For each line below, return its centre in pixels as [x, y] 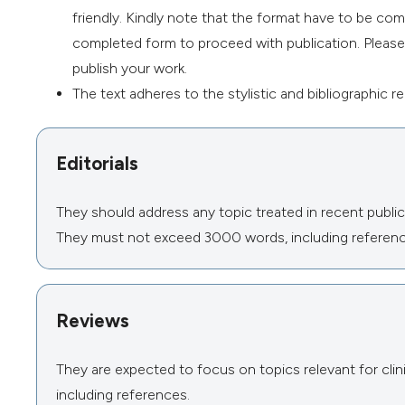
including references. [122, 394]
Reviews [92, 320]
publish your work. [130, 68]
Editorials [97, 163]
